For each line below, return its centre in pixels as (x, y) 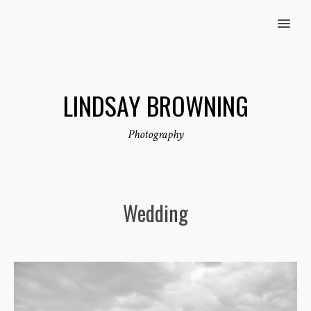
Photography (155, 134)
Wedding (155, 213)
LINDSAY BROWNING (155, 105)
